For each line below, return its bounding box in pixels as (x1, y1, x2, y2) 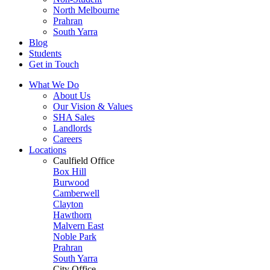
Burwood (53, 177, 89, 187)
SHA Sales (53, 112, 95, 122)
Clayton (53, 199, 83, 209)
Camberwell (53, 188, 99, 198)
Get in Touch (29, 59, 79, 69)
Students (29, 48, 61, 58)
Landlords (53, 123, 92, 133)
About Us (53, 90, 90, 101)
